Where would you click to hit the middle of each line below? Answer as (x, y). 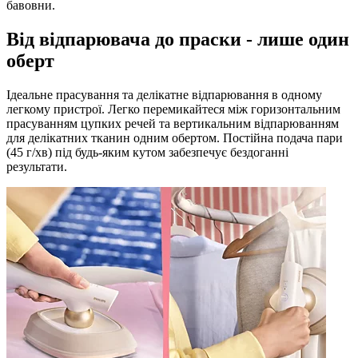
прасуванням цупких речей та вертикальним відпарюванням (173, 123)
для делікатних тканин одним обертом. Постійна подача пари (175, 137)
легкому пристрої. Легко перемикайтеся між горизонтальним (173, 109)
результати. (37, 166)
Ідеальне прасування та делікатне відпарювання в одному (164, 94)
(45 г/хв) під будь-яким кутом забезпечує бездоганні (147, 152)
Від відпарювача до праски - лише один (178, 39)
